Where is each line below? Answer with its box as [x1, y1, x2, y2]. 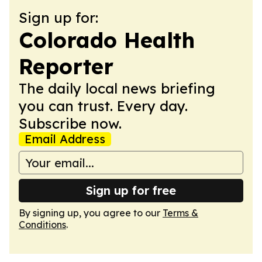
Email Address [25, 132, 105, 146]
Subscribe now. [19, 115, 122, 132]
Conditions [19, 219, 66, 230]
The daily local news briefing [19, 80, 215, 97]
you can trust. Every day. [19, 97, 188, 115]
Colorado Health [19, 27, 195, 53]
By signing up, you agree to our [19, 207, 163, 219]
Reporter [19, 53, 113, 80]
